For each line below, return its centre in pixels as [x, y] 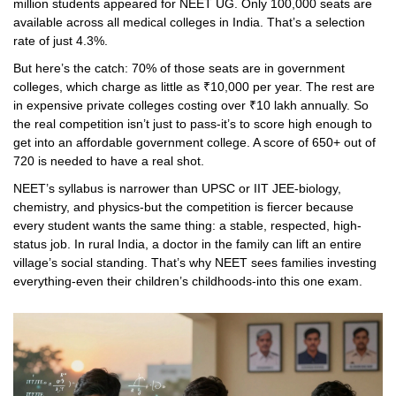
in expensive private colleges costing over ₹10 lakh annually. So [191, 106]
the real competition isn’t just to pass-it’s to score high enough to [193, 124]
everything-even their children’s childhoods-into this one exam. [188, 282]
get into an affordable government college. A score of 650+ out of [194, 143]
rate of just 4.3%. [61, 41]
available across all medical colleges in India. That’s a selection [189, 23]
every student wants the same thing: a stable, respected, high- [187, 226]
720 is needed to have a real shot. [109, 161]
